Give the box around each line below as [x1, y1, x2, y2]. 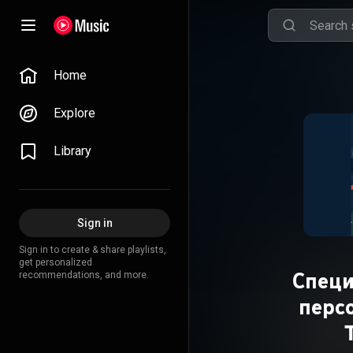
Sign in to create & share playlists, [19, 244, 166, 255]
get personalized [19, 257, 92, 268]
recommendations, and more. [19, 269, 149, 281]
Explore [54, 106, 95, 121]
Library [54, 143, 91, 158]
